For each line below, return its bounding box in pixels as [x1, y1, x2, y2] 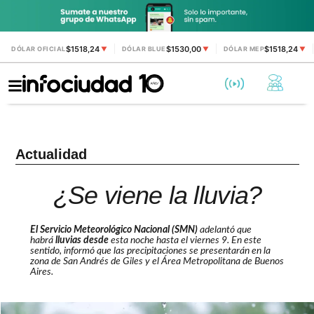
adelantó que [197, 225, 252, 235]
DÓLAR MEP [223, 45, 264, 53]
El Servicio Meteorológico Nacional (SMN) [29, 225, 198, 235]
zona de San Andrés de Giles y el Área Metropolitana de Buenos [29, 257, 284, 267]
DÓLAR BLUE [121, 45, 166, 53]
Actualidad [15, 146, 88, 162]
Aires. [29, 267, 53, 278]
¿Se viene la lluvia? [53, 180, 262, 210]
